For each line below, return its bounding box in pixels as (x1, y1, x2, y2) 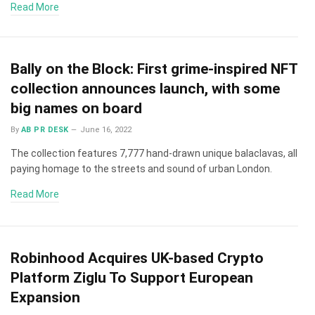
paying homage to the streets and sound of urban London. (11, 163, 272, 174)
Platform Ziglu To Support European (11, 269, 253, 286)
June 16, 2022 (80, 125, 132, 134)
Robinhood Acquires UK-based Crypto (11, 249, 264, 266)
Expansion (11, 288, 80, 306)
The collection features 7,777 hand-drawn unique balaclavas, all (11, 148, 297, 159)
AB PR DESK (21, 125, 69, 134)
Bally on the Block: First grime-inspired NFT (11, 60, 297, 77)
